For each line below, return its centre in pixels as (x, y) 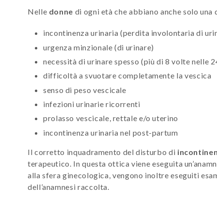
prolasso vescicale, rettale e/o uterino (111, 118)
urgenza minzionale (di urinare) (99, 47)
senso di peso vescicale (85, 90)
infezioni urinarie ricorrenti (92, 104)
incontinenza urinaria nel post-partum (111, 132)
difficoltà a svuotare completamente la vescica (127, 76)
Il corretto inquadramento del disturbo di (102, 152)
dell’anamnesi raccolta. (70, 186)
